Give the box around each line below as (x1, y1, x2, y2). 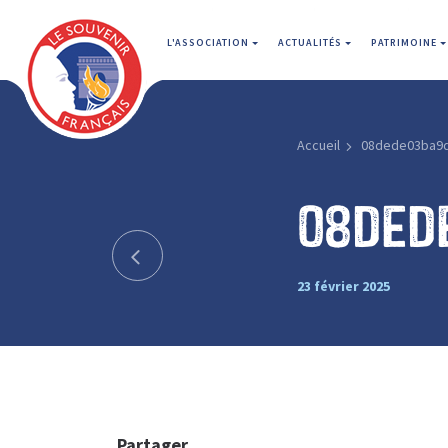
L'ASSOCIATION (167, 36, 252, 49)
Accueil (296, 136, 340, 154)
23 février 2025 (296, 276, 390, 295)
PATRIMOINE (371, 36, 440, 49)
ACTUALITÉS (278, 36, 345, 49)
